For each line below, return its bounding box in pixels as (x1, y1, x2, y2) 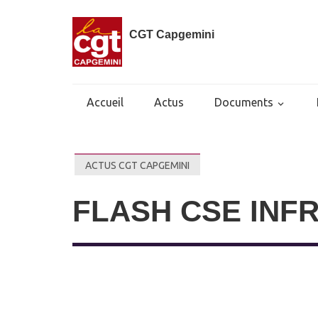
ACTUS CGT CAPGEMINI (85, 160, 190, 171)
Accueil (87, 96, 124, 109)
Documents (214, 96, 273, 109)
